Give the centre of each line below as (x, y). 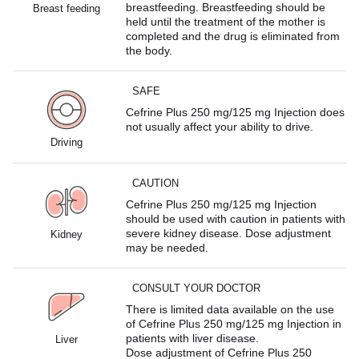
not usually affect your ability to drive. (220, 126)
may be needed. (167, 247)
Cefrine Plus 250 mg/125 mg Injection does (236, 112)
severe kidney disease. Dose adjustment (229, 233)
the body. (149, 50)
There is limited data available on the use (230, 309)
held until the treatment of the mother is (226, 21)
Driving (66, 142)
